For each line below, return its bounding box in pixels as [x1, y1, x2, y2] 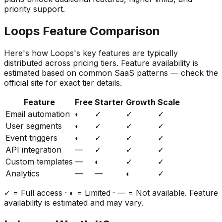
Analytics [5, 168, 40, 178]
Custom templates [5, 156, 73, 166]
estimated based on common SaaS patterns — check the [4, 67, 218, 78]
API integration [5, 144, 61, 155]
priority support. [4, 3, 65, 14]
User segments [5, 120, 62, 131]
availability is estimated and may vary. [4, 197, 143, 208]
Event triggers [5, 132, 57, 143]
